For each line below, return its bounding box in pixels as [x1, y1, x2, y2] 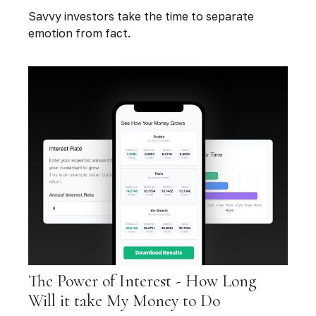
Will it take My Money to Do [28, 291, 220, 312]
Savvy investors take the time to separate [28, 9, 254, 24]
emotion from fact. [28, 26, 130, 41]
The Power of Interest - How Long [28, 271, 257, 292]
